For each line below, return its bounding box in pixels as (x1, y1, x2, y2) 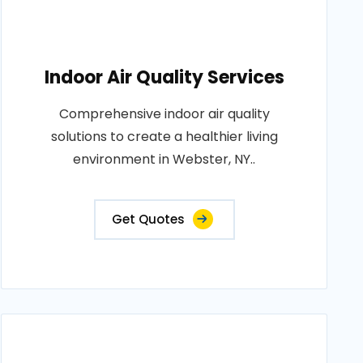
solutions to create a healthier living (50, 127, 278, 146)
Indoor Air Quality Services (44, 65, 284, 90)
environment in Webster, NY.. (73, 150, 256, 169)
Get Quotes (111, 211, 185, 228)
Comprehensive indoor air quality (58, 105, 270, 123)
